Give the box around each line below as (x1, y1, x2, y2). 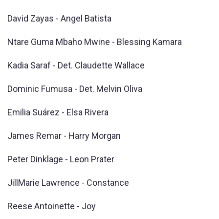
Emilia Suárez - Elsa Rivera (7, 107, 109, 117)
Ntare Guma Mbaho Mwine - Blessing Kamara (7, 36, 182, 47)
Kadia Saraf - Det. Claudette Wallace (7, 60, 145, 70)
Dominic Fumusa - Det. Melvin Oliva (7, 83, 142, 94)
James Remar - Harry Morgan (7, 130, 121, 141)
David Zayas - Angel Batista (7, 13, 111, 23)
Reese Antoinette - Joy (7, 200, 96, 211)
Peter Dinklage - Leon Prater (7, 153, 114, 164)
